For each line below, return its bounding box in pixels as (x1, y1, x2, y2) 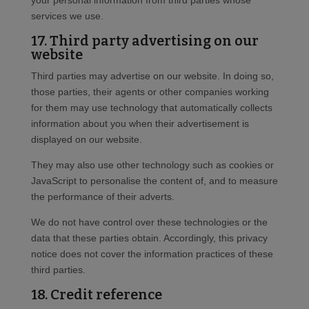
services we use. (30, 10, 103, 22)
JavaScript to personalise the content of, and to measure (30, 175, 278, 187)
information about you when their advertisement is (30, 118, 249, 130)
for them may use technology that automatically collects (30, 102, 272, 114)
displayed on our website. (30, 134, 142, 146)
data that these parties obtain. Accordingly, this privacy (30, 232, 268, 244)
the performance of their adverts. (30, 191, 175, 203)
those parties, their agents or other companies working (30, 86, 269, 98)
